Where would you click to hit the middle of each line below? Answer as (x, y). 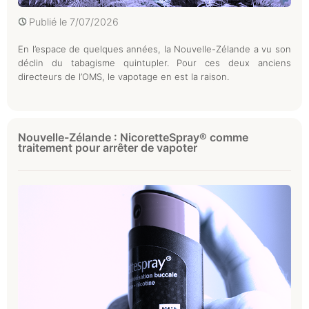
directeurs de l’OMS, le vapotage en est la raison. (123, 76)
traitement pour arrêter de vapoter (108, 147)
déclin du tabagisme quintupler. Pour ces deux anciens (154, 62)
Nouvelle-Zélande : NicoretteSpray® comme (133, 137)
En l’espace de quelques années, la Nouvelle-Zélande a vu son (154, 49)
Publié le (49, 21)
